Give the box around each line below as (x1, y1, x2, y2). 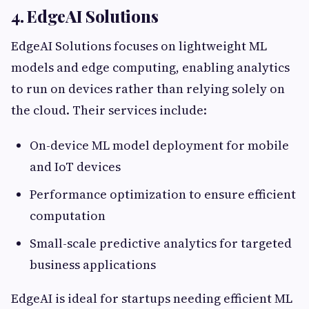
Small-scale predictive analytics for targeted (30, 235, 292, 252)
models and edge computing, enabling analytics (11, 59, 290, 77)
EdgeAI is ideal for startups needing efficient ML (11, 290, 292, 308)
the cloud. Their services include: (11, 101, 207, 119)
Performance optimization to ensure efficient (30, 186, 296, 203)
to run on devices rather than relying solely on (11, 80, 285, 98)
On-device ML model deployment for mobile (30, 137, 289, 154)
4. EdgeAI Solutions (11, 5, 159, 28)
